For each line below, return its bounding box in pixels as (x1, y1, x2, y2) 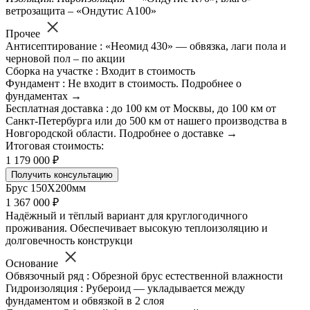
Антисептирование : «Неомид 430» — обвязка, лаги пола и (6, 40, 286, 53)
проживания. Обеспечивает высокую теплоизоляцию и (6, 222, 268, 235)
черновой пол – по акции (6, 53, 125, 65)
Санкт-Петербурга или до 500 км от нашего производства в (6, 115, 287, 127)
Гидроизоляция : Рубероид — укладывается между (6, 282, 245, 295)
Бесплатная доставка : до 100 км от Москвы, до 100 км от (6, 102, 276, 115)
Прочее (6, 28, 43, 40)
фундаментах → (6, 90, 82, 102)
